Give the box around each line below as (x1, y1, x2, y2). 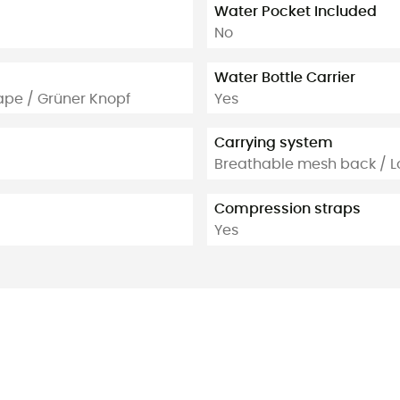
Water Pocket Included (214, 4, 377, 19)
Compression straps (214, 201, 361, 216)
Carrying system (214, 136, 333, 151)
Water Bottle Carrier (214, 70, 355, 85)
